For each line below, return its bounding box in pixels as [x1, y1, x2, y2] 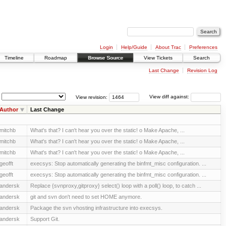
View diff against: [149, 94, 191, 100]
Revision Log [187, 67, 217, 73]
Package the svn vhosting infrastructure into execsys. [30, 204, 162, 211]
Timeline [5, 55, 24, 61]
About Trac [155, 44, 181, 50]
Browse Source [88, 55, 123, 61]
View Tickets [144, 55, 173, 61]
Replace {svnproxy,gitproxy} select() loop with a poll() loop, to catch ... [30, 182, 201, 189]
